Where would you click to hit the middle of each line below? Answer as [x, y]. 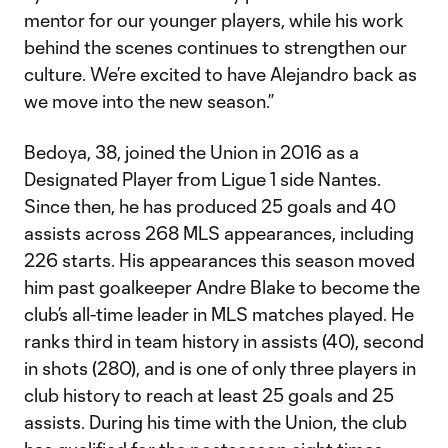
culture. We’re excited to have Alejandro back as [220, 74]
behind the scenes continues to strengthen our [215, 47]
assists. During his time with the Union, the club [215, 422]
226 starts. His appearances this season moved [219, 260]
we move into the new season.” [149, 101]
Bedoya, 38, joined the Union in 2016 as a [191, 152]
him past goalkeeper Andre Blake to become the [222, 287]
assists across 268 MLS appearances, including [219, 233]
